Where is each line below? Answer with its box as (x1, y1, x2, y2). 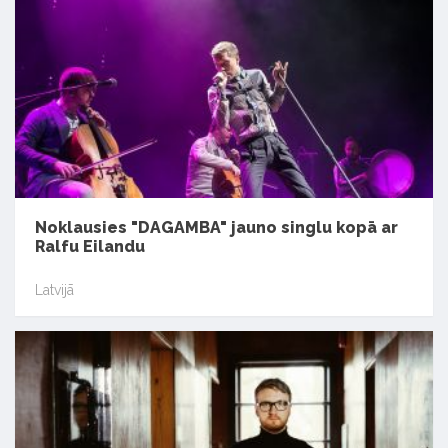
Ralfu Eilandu (35, 236, 145, 256)
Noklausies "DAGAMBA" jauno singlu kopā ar (35, 217, 398, 237)
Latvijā (35, 282, 74, 299)
